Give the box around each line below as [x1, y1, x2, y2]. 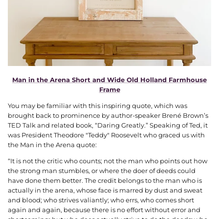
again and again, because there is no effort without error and [8, 206, 200, 214]
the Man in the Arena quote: [8, 141, 98, 149]
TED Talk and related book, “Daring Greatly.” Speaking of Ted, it [8, 121, 208, 130]
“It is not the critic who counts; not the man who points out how [8, 157, 207, 165]
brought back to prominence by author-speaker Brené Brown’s [8, 111, 208, 120]
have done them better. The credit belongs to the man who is [8, 176, 202, 185]
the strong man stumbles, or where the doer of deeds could [8, 167, 196, 175]
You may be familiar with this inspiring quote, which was [8, 102, 187, 110]
